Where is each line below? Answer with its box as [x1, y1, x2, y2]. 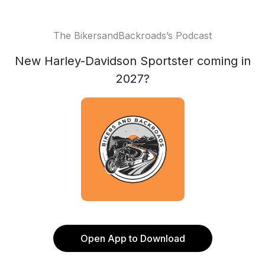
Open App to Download [80, 232, 185, 244]
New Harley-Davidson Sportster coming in [14, 54, 251, 68]
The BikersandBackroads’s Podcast [53, 30, 212, 41]
